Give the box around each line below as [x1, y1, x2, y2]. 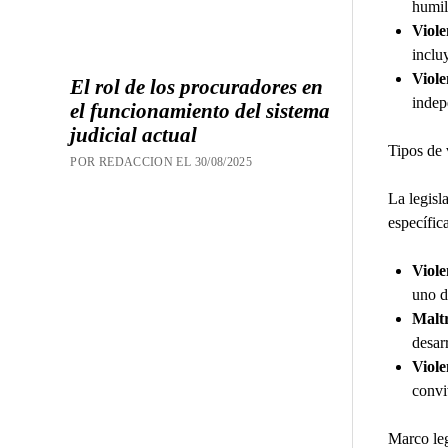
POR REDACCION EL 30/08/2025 [70, 154, 253, 169]
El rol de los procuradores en [70, 74, 324, 99]
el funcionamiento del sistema [70, 98, 331, 123]
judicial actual [70, 122, 198, 147]
